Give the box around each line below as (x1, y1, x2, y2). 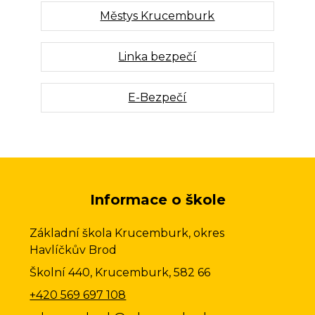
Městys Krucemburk (100, 8, 215, 22)
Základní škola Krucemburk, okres (30, 226, 225, 240)
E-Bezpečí (128, 90, 187, 104)
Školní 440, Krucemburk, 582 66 (30, 265, 211, 279)
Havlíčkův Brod (30, 243, 117, 257)
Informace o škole (89, 191, 226, 208)
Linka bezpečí (118, 49, 197, 63)
